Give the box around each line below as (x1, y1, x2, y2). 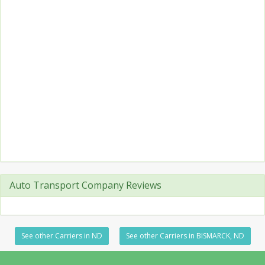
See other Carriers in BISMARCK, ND (125, 231, 244, 241)
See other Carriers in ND (21, 231, 102, 241)
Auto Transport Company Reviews (9, 179, 161, 192)
